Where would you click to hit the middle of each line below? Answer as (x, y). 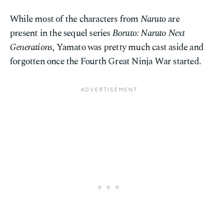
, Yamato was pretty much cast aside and (128, 47)
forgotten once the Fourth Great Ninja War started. (106, 62)
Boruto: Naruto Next (148, 33)
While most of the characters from (75, 19)
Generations (31, 47)
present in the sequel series (61, 33)
